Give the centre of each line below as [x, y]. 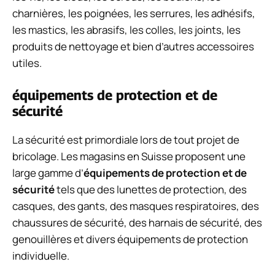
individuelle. [41, 255]
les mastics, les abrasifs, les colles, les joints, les [126, 30]
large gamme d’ [48, 172]
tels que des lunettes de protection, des [151, 189]
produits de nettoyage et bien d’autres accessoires [133, 47]
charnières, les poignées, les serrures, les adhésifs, [134, 14]
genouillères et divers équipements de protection [130, 239]
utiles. [27, 63]
